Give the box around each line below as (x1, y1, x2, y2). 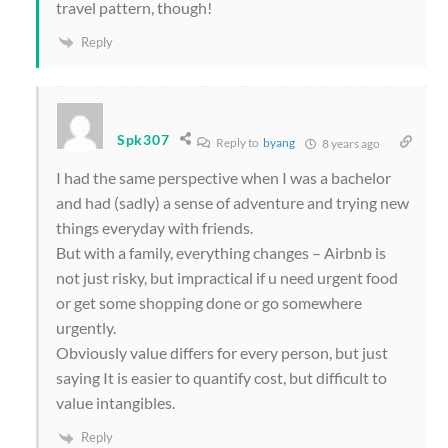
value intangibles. (56, 393, 175, 413)
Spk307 (117, 130, 170, 148)
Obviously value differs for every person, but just (56, 343, 388, 363)
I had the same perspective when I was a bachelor (56, 168, 391, 188)
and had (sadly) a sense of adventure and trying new (56, 193, 409, 213)
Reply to (214, 135, 264, 151)
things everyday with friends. (56, 218, 253, 238)
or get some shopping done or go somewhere (56, 293, 362, 313)
